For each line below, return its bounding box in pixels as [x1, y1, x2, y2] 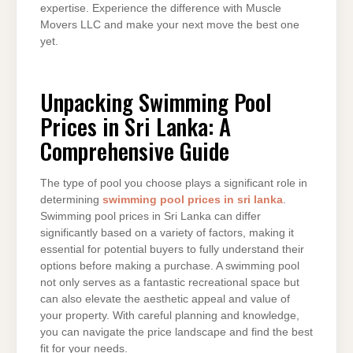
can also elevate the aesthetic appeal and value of [40, 292, 290, 305]
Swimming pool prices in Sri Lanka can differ [40, 210, 261, 222]
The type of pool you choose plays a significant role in [40, 176, 307, 189]
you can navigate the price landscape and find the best [40, 325, 313, 338]
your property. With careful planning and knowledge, [40, 309, 299, 321]
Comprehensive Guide [40, 133, 229, 167]
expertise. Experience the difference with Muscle [40, 2, 281, 14]
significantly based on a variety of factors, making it [40, 226, 294, 239]
